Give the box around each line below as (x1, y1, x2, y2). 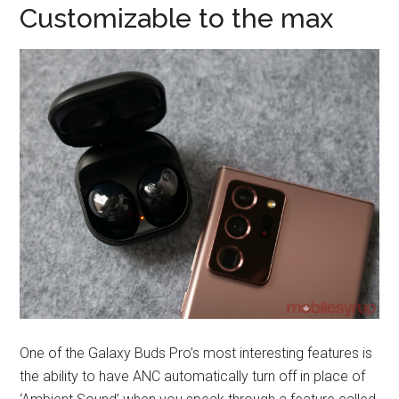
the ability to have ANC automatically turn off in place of (20, 367, 366, 385)
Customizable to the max (20, 3, 334, 35)
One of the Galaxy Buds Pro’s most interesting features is (20, 344, 373, 362)
